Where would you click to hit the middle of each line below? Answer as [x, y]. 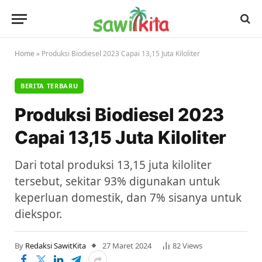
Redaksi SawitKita [56, 246]
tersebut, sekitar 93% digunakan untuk [117, 181]
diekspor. [38, 214]
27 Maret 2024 [127, 246]
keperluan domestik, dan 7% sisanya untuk [128, 198]
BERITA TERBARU [49, 86]
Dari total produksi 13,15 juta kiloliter [113, 165]
